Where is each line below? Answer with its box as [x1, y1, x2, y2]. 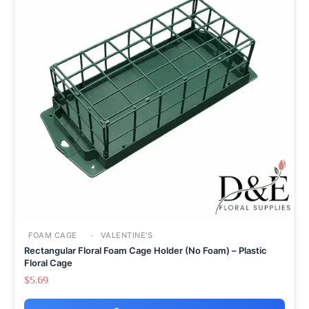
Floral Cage [24, 257, 72, 268]
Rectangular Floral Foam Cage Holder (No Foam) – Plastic [24, 244, 267, 256]
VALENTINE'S [98, 230, 152, 240]
